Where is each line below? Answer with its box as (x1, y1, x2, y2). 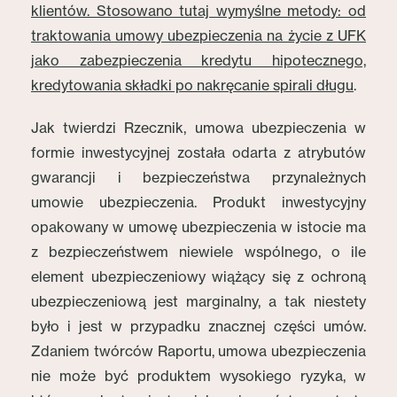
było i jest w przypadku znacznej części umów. (31, 317, 366, 335)
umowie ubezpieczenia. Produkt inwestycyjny (31, 193, 366, 211)
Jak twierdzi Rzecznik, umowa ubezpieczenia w (31, 119, 366, 136)
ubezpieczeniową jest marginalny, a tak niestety (31, 292, 366, 310)
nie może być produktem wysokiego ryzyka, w (31, 367, 366, 385)
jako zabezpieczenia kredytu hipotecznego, (31, 51, 366, 69)
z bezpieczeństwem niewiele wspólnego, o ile (31, 243, 366, 261)
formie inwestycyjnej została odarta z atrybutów (31, 144, 366, 161)
